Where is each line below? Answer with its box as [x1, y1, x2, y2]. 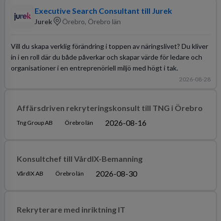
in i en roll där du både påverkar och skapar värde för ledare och [10, 52, 202, 61]
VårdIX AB [16, 169, 43, 177]
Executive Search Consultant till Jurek [34, 6, 172, 15]
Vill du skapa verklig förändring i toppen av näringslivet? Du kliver [10, 41, 208, 50]
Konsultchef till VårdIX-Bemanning [16, 153, 143, 163]
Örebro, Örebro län [62, 17, 121, 26]
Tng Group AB [16, 118, 53, 126]
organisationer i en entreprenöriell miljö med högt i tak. [10, 63, 178, 72]
